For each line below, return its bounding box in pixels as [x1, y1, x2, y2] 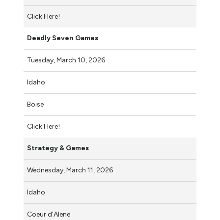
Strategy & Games [27, 143, 89, 152]
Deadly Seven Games [27, 33, 98, 42]
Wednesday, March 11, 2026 [27, 165, 114, 174]
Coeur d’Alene [27, 210, 70, 219]
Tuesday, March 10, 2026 [27, 55, 107, 64]
